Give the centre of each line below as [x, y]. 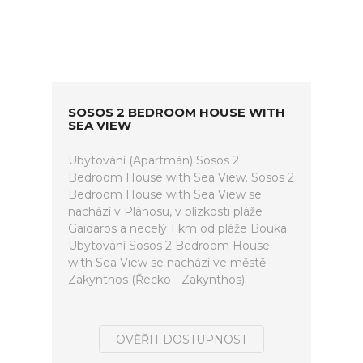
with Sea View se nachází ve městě [167, 263]
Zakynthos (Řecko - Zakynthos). [158, 280]
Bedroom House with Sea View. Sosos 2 [181, 177]
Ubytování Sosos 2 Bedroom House [169, 246]
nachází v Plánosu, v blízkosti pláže [165, 211]
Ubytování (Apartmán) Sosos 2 [154, 160]
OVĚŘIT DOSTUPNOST [181, 340]
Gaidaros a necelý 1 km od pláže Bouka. [179, 228]
